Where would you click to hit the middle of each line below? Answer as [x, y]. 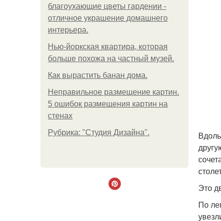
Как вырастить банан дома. [98, 75]
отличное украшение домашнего [108, 18]
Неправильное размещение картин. [113, 92]
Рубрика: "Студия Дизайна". [99, 132]
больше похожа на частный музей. [111, 58]
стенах [60, 116]
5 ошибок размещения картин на [108, 104]
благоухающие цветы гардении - [107, 6]
